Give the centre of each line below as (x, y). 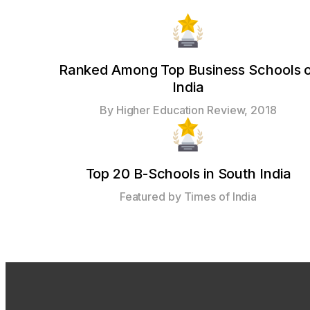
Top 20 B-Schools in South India (188, 174)
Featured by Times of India (188, 197)
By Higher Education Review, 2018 (188, 110)
